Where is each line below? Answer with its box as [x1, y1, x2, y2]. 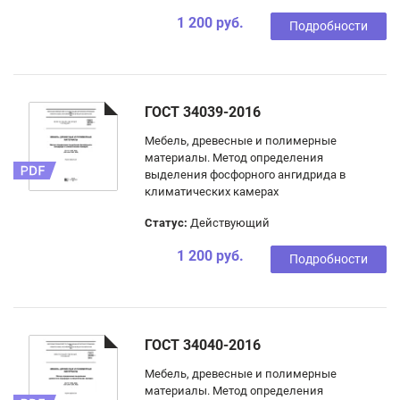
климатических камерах [145, 185, 279, 198]
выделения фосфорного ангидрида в [145, 168, 346, 181]
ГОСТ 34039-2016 [145, 104, 261, 121]
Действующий [187, 216, 270, 229]
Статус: [145, 216, 187, 229]
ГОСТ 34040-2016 [145, 337, 261, 354]
